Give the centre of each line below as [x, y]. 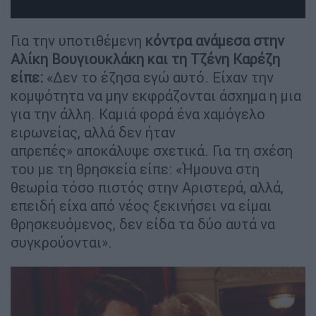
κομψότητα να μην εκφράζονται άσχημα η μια [156, 96]
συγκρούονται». [61, 243]
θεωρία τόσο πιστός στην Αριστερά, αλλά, [147, 188]
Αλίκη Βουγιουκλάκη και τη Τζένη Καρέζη [145, 59]
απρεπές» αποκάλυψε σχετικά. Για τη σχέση [152, 151]
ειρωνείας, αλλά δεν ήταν [93, 133]
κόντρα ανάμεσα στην [213, 41]
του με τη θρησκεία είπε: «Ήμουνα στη [135, 169]
